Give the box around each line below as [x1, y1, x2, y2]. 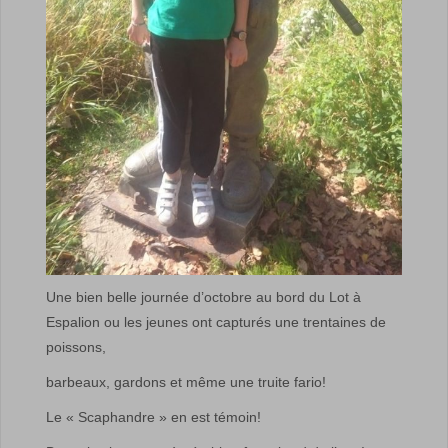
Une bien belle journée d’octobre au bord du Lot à [46, 288, 361, 305]
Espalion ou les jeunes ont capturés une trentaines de [46, 313, 386, 330]
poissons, [46, 338, 106, 355]
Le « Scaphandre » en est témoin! [46, 408, 261, 425]
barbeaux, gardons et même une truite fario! [46, 373, 326, 390]
